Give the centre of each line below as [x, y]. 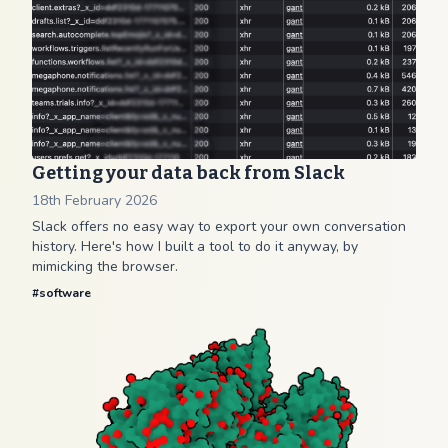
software [65, 293]
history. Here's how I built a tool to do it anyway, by [195, 246]
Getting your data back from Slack [188, 173]
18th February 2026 [94, 200]
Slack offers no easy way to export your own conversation [219, 226]
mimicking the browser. [105, 266]
